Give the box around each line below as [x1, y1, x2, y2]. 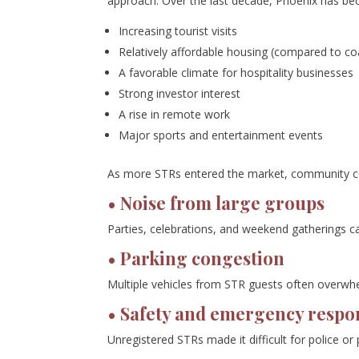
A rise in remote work [119, 106, 231, 122]
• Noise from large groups [107, 190, 325, 215]
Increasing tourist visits [119, 22, 238, 38]
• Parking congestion [107, 245, 285, 270]
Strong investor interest [119, 85, 241, 101]
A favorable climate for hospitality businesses [119, 64, 354, 80]
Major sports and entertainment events [119, 127, 324, 143]
